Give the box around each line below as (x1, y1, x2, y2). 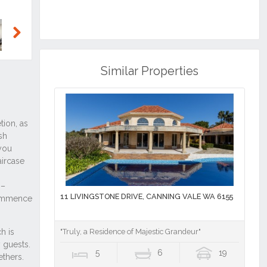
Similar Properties (100, 64, 198, 79)
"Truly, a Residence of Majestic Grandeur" (60, 227, 201, 237)
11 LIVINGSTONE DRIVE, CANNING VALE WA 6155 (60, 192, 233, 201)
